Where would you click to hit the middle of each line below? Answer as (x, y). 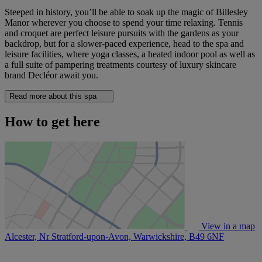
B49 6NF (206, 236)
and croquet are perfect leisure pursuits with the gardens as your (122, 33)
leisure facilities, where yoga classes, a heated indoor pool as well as (130, 54)
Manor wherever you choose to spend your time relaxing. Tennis (124, 22)
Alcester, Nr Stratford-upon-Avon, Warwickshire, (97, 236)
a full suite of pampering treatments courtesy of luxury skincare (120, 64)
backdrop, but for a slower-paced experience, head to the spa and (124, 43)
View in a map (227, 226)
